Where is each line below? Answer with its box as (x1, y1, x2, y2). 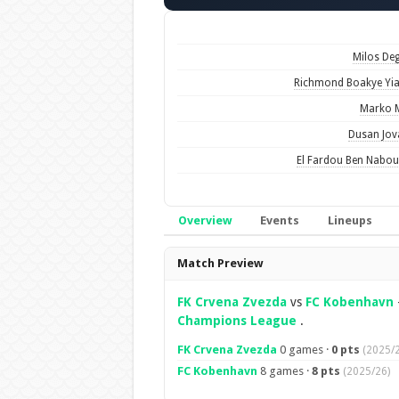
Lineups (327, 214, 372, 227)
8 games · (256, 364, 312, 378)
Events (259, 214, 299, 227)
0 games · (276, 343, 331, 356)
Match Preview (176, 256, 263, 270)
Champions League (176, 313, 297, 328)
